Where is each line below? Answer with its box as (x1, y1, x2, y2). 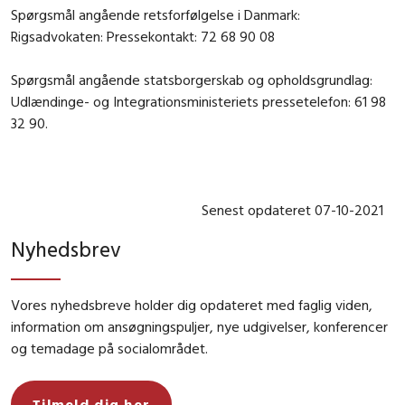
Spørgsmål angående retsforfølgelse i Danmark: (11, 5, 300, 24)
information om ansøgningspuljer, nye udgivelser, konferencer (11, 317, 388, 336)
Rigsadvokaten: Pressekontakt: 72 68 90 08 (11, 26, 275, 45)
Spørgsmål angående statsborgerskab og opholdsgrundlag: (11, 70, 372, 89)
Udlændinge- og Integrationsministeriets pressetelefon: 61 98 (11, 91, 386, 110)
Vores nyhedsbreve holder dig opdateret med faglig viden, (11, 296, 372, 315)
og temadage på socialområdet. (11, 339, 208, 358)
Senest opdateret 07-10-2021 (202, 200, 383, 219)
